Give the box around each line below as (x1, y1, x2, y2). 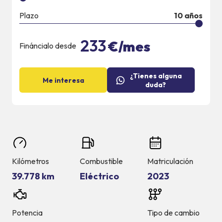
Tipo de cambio (147, 208, 200, 218)
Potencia (12, 208, 43, 218)
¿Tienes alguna (129, 71, 182, 80)
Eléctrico (79, 170, 119, 182)
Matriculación (147, 156, 193, 166)
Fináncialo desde (19, 41, 76, 51)
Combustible (79, 156, 123, 166)
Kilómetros (12, 156, 49, 166)
